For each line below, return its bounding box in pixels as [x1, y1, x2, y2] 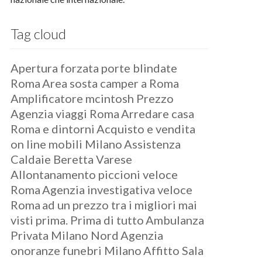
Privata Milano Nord [11, 228, 119, 242]
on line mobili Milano [11, 137, 123, 151]
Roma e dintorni [11, 122, 95, 136]
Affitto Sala [143, 243, 204, 257]
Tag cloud [11, 25, 67, 42]
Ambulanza [146, 213, 205, 227]
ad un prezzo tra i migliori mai [42, 198, 198, 212]
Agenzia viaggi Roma [11, 106, 120, 120]
